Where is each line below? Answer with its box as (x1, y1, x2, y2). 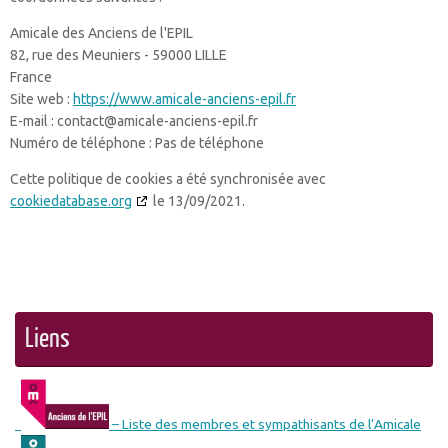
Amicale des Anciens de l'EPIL (10, 25, 193, 41)
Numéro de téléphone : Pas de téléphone (10, 135, 264, 151)
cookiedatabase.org (10, 193, 132, 209)
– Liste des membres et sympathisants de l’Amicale (109, 416, 421, 432)
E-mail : (10, 113, 57, 129)
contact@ (57, 113, 117, 129)
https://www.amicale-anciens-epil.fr (73, 91, 296, 107)
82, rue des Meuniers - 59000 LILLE (10, 47, 227, 63)
